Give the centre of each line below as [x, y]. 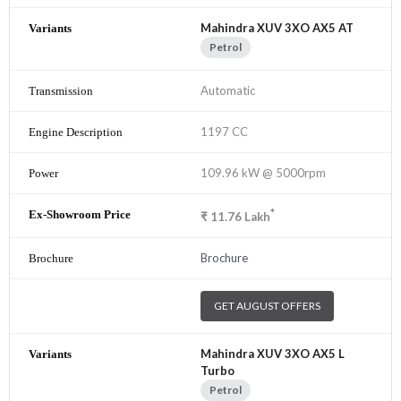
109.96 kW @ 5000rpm [263, 172]
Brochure [224, 258]
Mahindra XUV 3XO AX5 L [273, 354]
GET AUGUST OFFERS [267, 306]
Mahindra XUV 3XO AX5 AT [277, 27]
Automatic [228, 90]
